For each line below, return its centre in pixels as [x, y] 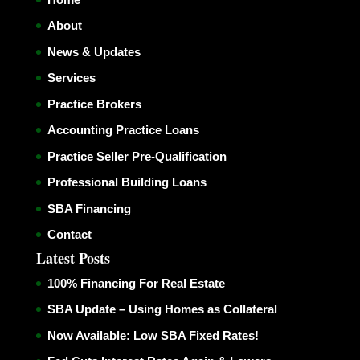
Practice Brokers [94, 104]
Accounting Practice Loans [123, 130]
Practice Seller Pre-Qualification [137, 156]
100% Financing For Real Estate [136, 283]
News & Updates [94, 51]
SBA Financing [89, 208]
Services [71, 78]
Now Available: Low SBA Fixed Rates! [153, 335]
